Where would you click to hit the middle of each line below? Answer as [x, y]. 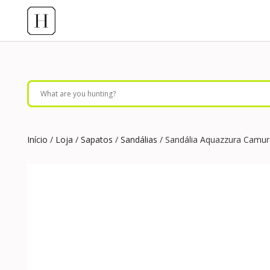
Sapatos [97, 140]
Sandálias [139, 140]
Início [37, 140]
